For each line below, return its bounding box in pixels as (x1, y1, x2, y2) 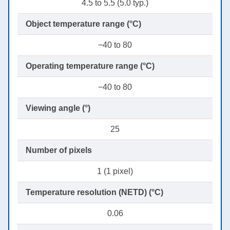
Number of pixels (26, 146, 92, 155)
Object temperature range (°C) (26, 20, 141, 29)
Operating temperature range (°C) (26, 62, 155, 71)
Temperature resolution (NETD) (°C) (26, 188, 163, 197)
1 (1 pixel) (97, 167, 133, 176)
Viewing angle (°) (26, 104, 90, 113)
